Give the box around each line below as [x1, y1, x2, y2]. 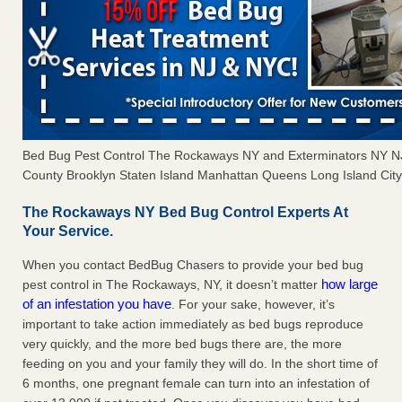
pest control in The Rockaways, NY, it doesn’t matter [22, 277, 321, 293]
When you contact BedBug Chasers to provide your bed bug [22, 258, 363, 273]
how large [321, 276, 378, 293]
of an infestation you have [22, 296, 171, 312]
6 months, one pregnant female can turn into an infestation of [22, 376, 370, 391]
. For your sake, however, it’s [171, 297, 335, 312]
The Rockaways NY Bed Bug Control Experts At [22, 205, 348, 221]
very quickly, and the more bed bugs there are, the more [22, 336, 342, 352]
